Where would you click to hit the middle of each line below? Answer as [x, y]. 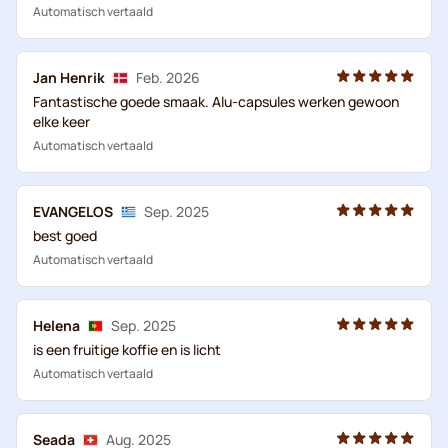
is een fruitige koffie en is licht [127, 349]
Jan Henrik [69, 77]
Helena [56, 325]
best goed [65, 235]
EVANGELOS [73, 211]
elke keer [61, 121]
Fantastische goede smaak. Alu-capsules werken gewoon [216, 101]
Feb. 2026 [168, 77]
